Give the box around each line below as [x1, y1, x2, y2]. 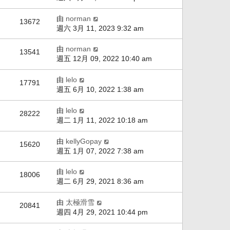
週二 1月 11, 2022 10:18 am [56, 116, 148, 124]
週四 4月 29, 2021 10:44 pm [56, 207, 148, 216]
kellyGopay [66, 137, 102, 145]
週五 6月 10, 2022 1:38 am [56, 85, 144, 93]
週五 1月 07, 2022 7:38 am [56, 146, 144, 155]
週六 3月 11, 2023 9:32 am [56, 24, 144, 32]
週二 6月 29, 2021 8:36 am [56, 177, 144, 185]
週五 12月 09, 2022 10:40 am [56, 54, 152, 63]
